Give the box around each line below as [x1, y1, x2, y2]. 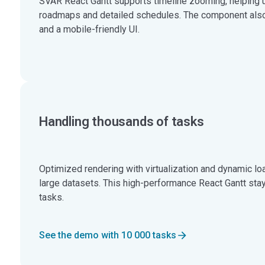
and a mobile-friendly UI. [39, 24, 140, 35]
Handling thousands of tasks [39, 114, 204, 130]
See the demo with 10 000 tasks [39, 230, 176, 241]
